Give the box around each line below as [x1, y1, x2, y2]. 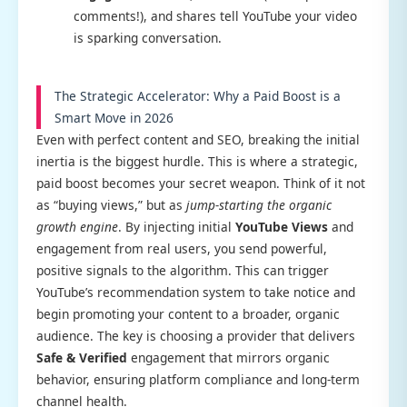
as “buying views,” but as [36, 196, 186, 214]
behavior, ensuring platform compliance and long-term [36, 371, 360, 389]
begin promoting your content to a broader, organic [36, 305, 340, 323]
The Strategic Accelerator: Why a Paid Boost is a [55, 87, 341, 105]
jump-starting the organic [186, 196, 332, 214]
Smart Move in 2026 [55, 109, 174, 127]
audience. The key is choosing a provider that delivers [36, 327, 355, 345]
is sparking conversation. [74, 29, 223, 47]
